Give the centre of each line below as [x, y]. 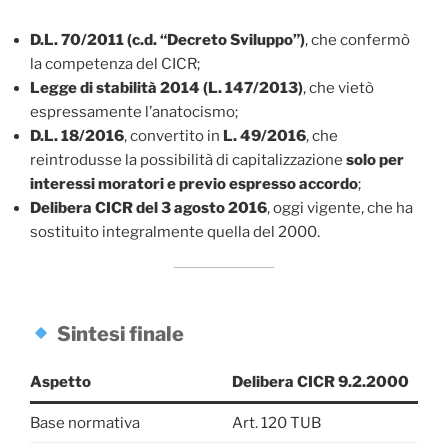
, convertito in [173, 136]
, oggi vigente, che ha [340, 208]
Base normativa [85, 423]
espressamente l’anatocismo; [134, 112]
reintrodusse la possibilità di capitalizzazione [188, 160]
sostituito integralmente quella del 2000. [175, 232]
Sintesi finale [120, 334]
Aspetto [60, 382]
